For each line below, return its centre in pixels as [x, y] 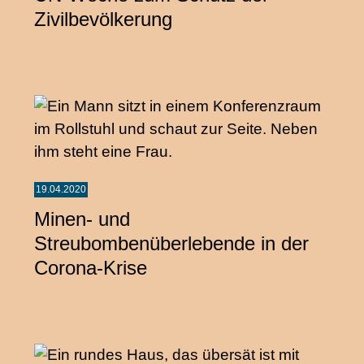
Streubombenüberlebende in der [171, 243]
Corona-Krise [91, 267]
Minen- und [82, 219]
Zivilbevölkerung [103, 19]
